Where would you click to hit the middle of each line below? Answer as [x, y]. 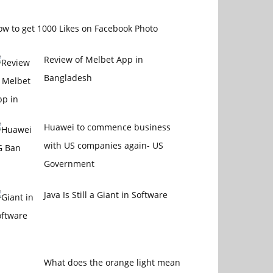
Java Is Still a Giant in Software [105, 195]
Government [69, 164]
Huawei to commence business [107, 127]
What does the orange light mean [112, 262]
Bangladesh [68, 78]
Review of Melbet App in [93, 60]
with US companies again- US [103, 146]
